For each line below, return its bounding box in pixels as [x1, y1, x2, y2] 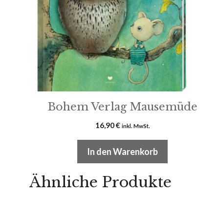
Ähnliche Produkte [29, 173, 172, 192]
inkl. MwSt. [121, 123, 150, 130]
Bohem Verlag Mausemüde [47, 100, 197, 114]
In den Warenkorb [87, 146, 158, 157]
